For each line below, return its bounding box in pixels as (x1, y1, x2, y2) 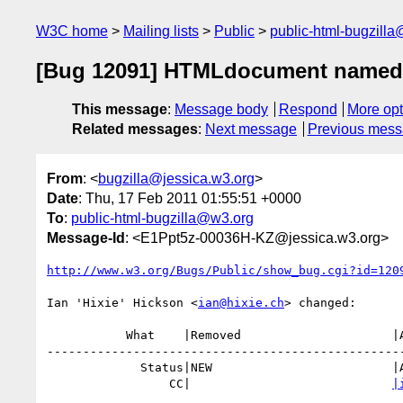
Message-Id (47, 229, 125, 246)
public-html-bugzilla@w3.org (71, 210, 254, 226)
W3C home (36, 23, 108, 39)
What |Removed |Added (47, 327, 126, 342)
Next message (205, 121, 297, 138)
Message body (175, 102, 268, 118)
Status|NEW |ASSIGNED (47, 360, 140, 374)
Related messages (72, 121, 198, 138)
